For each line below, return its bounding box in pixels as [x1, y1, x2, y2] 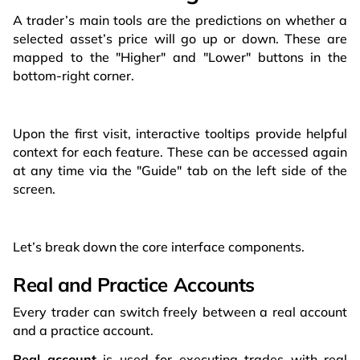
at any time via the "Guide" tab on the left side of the [13, 162, 347, 179]
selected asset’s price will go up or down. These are [13, 31, 347, 47]
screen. [13, 181, 55, 198]
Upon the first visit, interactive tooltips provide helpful [13, 125, 347, 142]
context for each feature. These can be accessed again [13, 144, 347, 161]
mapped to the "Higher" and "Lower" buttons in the [13, 49, 347, 66]
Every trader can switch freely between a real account [13, 304, 347, 321]
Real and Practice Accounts [13, 272, 255, 297]
